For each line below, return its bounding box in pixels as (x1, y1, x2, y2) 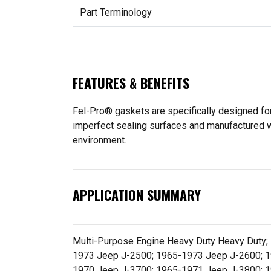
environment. (73, 134, 126, 146)
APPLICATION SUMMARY (73, 185, 201, 205)
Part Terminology (79, 6, 152, 18)
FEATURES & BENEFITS (73, 73, 189, 93)
